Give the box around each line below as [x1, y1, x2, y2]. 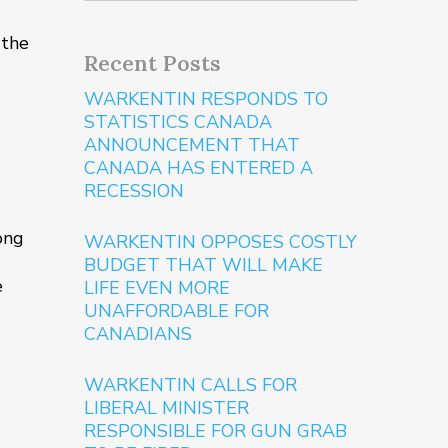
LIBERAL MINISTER [84, 396, 250, 420]
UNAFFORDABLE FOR [84, 299, 270, 323]
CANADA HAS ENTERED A [84, 156, 314, 180]
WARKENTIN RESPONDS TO [84, 87, 329, 111]
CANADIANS [84, 322, 193, 346]
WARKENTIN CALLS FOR [84, 373, 298, 397]
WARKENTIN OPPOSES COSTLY [84, 230, 358, 254]
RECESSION [84, 179, 185, 203]
